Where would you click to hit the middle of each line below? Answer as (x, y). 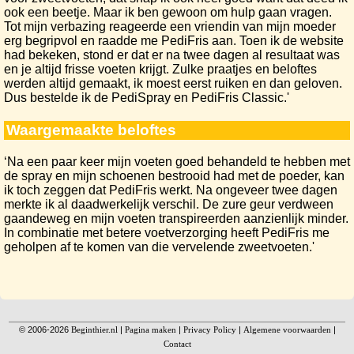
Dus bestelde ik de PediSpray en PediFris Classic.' (147, 97)
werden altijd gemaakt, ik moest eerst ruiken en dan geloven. (173, 83)
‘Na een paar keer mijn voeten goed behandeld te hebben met (177, 161)
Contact (177, 343)
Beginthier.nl (94, 329)
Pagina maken (150, 329)
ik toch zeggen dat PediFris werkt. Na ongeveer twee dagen (171, 190)
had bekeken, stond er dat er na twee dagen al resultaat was (172, 55)
